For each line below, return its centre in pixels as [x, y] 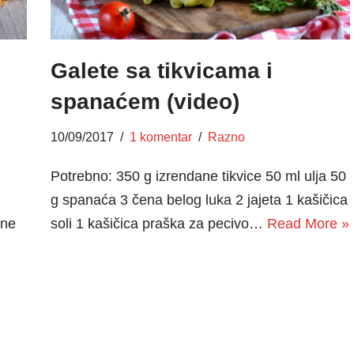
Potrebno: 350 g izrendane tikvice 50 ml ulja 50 [198, 176]
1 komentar [160, 136]
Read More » [308, 223]
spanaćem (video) [145, 101]
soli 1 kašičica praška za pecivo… [158, 223]
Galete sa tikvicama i [161, 70]
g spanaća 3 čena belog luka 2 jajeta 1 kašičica [199, 200]
